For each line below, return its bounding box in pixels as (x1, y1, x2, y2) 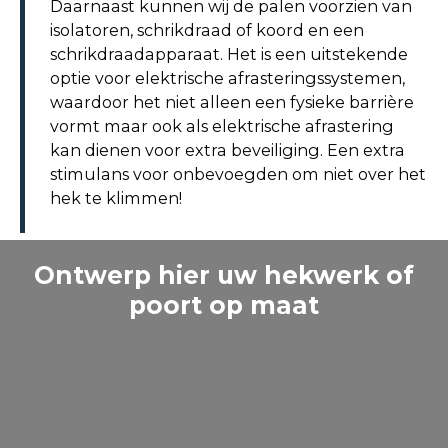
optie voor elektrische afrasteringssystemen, (50, 68, 405, 89)
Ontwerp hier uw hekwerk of (34, 260, 414, 291)
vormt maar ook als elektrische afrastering (50, 116, 394, 137)
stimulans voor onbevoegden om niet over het (50, 164, 426, 185)
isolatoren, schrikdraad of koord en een (50, 20, 364, 41)
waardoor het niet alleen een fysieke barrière (50, 92, 414, 113)
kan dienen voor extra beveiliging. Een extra (50, 140, 405, 161)
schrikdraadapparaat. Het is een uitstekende (50, 44, 408, 65)
